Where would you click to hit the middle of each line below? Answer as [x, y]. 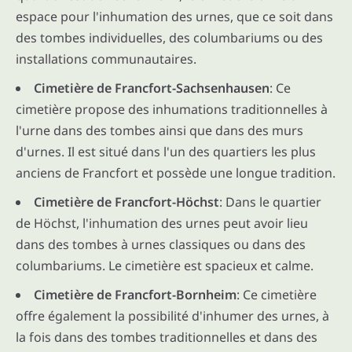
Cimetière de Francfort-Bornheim [135, 295]
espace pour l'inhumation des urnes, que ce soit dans [174, 17]
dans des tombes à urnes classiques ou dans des [161, 245]
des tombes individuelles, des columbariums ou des [169, 38]
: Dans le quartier [270, 202]
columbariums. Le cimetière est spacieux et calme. [165, 266]
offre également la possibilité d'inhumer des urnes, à [172, 316]
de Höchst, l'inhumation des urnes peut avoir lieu [162, 224]
